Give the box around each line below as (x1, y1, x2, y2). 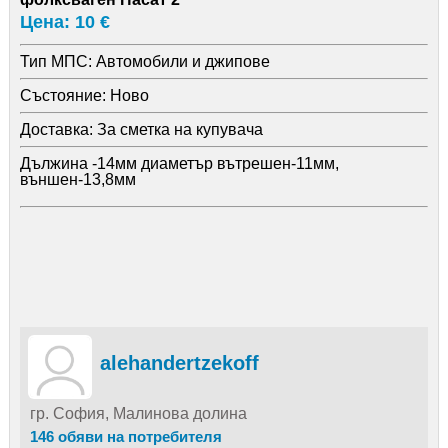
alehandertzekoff (99, 351, 259, 374)
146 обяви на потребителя (29, 427, 222, 445)
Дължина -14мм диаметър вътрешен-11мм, (19, 154, 339, 172)
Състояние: (19, 86, 106, 104)
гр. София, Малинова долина (29, 404, 247, 422)
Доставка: (19, 120, 93, 138)
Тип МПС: (19, 52, 92, 70)
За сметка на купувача (92, 120, 263, 138)
